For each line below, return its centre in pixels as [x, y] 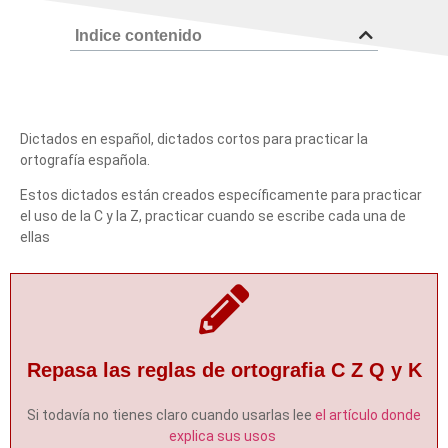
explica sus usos [224, 435]
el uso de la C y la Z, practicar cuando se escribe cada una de [213, 216]
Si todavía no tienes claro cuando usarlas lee [171, 414]
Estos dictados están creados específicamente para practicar [221, 195]
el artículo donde [368, 414]
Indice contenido [138, 35]
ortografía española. [85, 159]
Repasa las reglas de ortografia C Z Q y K [224, 369]
